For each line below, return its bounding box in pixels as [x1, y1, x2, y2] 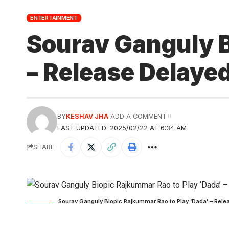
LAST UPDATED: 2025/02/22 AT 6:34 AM [57, 124, 187, 132]
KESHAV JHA [66, 112, 108, 120]
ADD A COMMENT [110, 112, 167, 120]
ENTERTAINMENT [30, 14, 78, 21]
